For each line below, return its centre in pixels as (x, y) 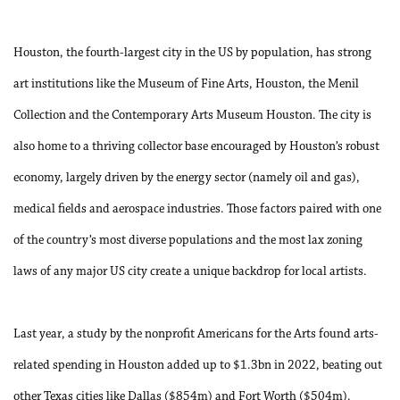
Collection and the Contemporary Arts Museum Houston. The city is (192, 116)
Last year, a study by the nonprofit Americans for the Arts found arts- (196, 334)
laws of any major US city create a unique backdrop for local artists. (190, 272)
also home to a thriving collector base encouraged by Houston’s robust (196, 147)
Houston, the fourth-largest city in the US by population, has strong (192, 53)
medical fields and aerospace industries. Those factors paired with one (197, 209)
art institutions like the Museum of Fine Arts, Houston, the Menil (186, 84)
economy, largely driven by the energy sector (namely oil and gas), (187, 178)
